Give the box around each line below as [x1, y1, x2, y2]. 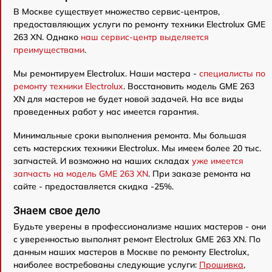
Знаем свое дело [13, 204, 100, 217]
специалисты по [199, 68, 265, 80]
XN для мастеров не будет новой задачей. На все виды [13, 93, 243, 105]
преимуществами [13, 44, 84, 56]
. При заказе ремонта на [148, 168, 251, 180]
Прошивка [199, 259, 243, 271]
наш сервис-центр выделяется [81, 32, 209, 43]
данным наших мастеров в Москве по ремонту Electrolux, [13, 246, 249, 258]
